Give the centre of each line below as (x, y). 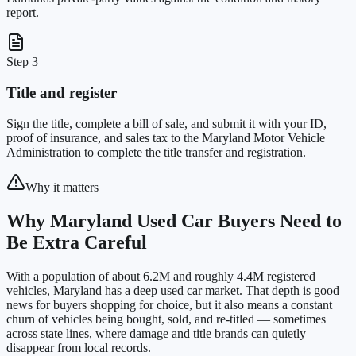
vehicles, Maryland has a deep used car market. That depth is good (173, 290)
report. (23, 13)
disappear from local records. (79, 347)
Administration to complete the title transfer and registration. (156, 152)
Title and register (62, 93)
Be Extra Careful (77, 242)
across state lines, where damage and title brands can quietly (156, 333)
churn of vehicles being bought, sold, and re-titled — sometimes (166, 319)
